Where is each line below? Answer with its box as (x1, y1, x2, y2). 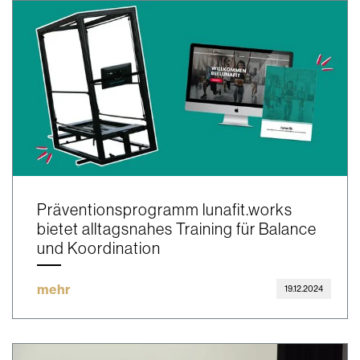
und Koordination (37, 237, 161, 258)
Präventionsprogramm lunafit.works (37, 198, 292, 219)
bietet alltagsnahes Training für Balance (37, 218, 317, 239)
